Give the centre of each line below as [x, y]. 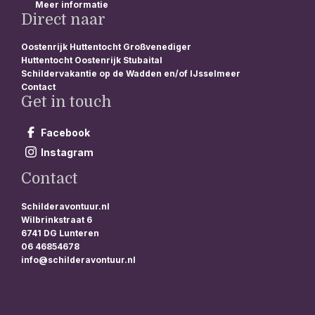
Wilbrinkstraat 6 [57, 219]
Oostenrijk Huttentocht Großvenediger [106, 47]
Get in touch [66, 102]
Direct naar [63, 19]
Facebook [65, 132]
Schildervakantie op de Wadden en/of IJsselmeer [131, 74]
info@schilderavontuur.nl [78, 259]
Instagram [67, 152]
